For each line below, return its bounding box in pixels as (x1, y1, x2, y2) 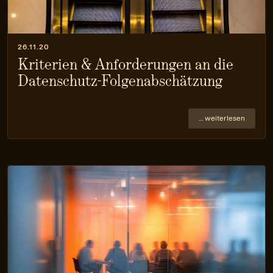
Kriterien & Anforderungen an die (18, 55, 233, 73)
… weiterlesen (199, 113, 245, 122)
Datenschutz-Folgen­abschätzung (18, 71, 223, 90)
